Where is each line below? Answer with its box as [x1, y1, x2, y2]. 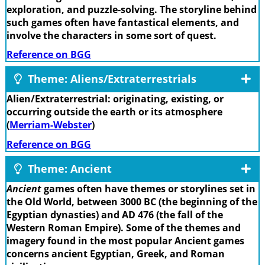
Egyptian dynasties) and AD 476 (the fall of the [7, 208, 223, 221]
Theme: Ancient [25, 161, 112, 176]
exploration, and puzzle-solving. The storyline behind [7, 2, 257, 16]
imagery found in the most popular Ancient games [7, 234, 244, 247]
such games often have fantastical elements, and [7, 15, 239, 29]
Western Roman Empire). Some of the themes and [7, 221, 241, 234]
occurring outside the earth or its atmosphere [7, 105, 222, 119]
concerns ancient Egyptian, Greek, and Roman [7, 247, 225, 260]
